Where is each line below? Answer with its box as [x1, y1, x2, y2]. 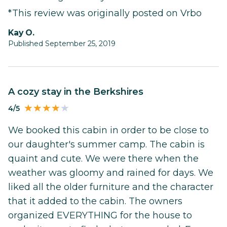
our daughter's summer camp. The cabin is [8, 139, 205, 150]
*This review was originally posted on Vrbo [8, 8, 202, 19]
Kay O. [14, 28, 34, 38]
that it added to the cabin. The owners [8, 196, 182, 207]
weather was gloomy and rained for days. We [8, 167, 213, 179]
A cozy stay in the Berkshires [15, 86, 143, 98]
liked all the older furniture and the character [8, 181, 213, 193]
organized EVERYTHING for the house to [8, 210, 192, 221]
